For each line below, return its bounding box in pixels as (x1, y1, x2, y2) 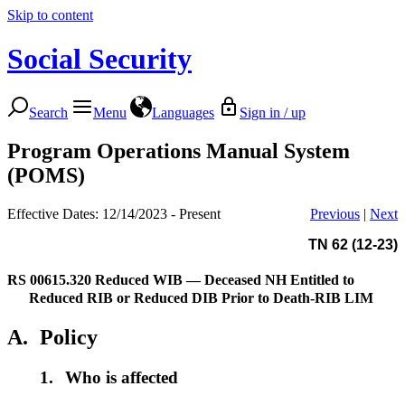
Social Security (7, 42, 192, 76)
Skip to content (7, 7, 93, 23)
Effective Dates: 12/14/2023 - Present (7, 205, 221, 221)
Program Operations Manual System (7, 138, 350, 163)
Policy (40, 325, 98, 349)
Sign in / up (240, 104, 306, 120)
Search (29, 104, 68, 120)
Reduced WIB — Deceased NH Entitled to (95, 271, 354, 287)
